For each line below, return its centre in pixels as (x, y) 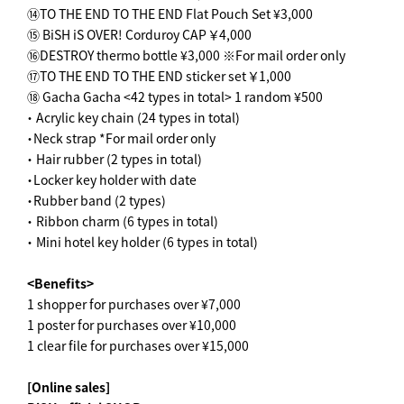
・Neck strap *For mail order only (121, 138)
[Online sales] (69, 387)
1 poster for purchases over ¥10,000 (132, 325)
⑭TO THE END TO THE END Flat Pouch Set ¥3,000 (170, 14)
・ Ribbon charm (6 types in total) (123, 221)
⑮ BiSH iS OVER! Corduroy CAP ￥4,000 (139, 34)
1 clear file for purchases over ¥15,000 (138, 345)
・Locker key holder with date (112, 179)
